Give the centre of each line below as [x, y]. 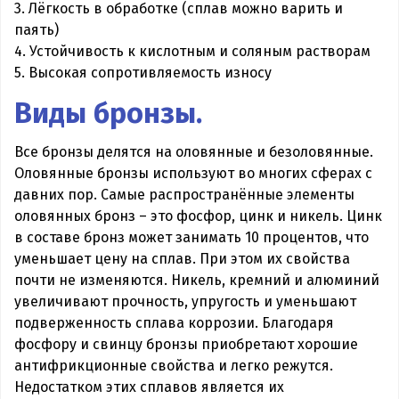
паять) [37, 29]
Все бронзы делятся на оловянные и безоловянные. [194, 151]
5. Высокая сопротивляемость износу [143, 72]
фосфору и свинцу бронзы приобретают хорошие [186, 344]
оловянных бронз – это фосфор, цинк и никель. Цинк [198, 216]
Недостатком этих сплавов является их [149, 387]
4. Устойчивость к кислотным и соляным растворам [192, 51]
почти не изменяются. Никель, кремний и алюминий [197, 280]
